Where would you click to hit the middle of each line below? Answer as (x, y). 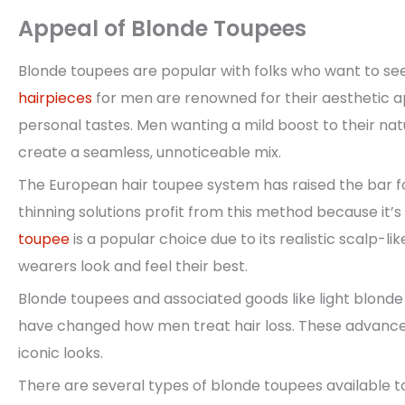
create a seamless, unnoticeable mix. (150, 153)
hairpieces (55, 99)
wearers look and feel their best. (133, 267)
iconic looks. (61, 353)
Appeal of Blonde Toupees (162, 29)
